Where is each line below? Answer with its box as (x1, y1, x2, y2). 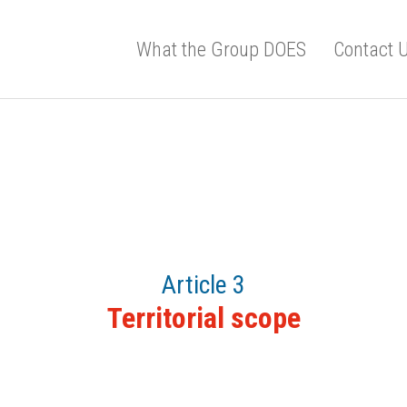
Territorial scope (106, 301, 301, 335)
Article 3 (162, 270, 245, 300)
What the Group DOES (136, 37, 306, 61)
